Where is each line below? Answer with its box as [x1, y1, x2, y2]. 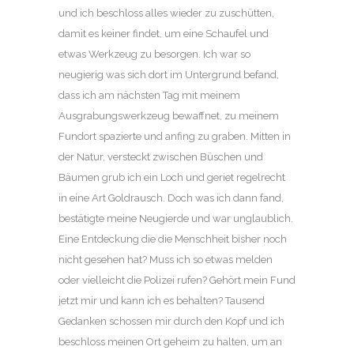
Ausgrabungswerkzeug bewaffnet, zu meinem [58, 110, 279, 122]
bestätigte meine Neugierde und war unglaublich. [58, 213, 293, 225]
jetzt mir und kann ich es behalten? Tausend [58, 295, 265, 307]
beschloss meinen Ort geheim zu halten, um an [58, 336, 282, 348]
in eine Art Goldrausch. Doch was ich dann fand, [58, 192, 284, 205]
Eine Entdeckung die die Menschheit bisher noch [58, 233, 287, 246]
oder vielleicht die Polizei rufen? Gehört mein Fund [58, 274, 296, 287]
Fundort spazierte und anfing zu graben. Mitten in [58, 130, 291, 143]
